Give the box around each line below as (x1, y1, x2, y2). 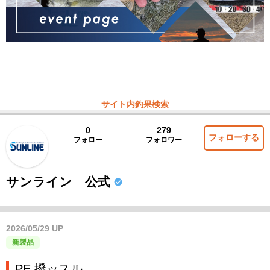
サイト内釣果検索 (101, 100, 169, 110)
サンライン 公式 (6, 175, 110, 189)
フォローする (209, 133, 259, 143)
